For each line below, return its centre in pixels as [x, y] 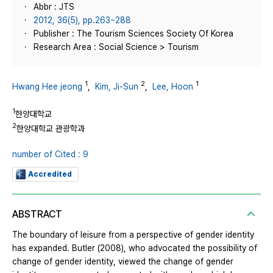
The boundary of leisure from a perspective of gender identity [133, 234]
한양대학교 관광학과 [51, 128]
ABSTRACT [37, 214]
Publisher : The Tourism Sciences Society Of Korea [133, 34]
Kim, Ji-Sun [117, 86]
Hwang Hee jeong [47, 86]
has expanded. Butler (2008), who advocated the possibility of [135, 248]
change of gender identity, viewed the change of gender [123, 261]
